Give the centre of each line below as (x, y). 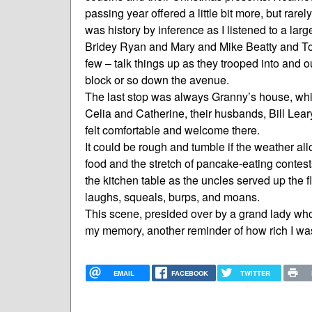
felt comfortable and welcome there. (172, 130)
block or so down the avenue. (157, 79)
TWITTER (256, 273)
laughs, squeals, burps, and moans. (172, 196)
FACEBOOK (189, 273)
